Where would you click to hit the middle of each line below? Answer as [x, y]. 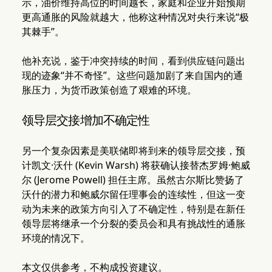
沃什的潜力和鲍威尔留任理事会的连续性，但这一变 [133, 195]
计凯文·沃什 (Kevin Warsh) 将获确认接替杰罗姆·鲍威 [136, 165]
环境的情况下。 [56, 238]
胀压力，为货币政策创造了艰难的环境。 [109, 90]
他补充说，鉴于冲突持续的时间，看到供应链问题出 [133, 61]
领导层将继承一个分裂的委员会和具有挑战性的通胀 [133, 224]
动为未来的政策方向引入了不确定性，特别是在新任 [133, 209]
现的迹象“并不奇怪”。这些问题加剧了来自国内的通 [132, 76]
